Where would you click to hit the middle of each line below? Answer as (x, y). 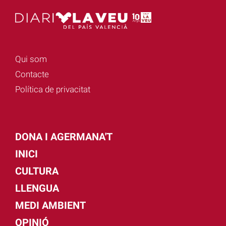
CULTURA (37, 171)
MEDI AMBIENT (50, 206)
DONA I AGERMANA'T (64, 137)
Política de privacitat (53, 90)
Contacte (32, 74)
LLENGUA (37, 188)
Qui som (31, 59)
